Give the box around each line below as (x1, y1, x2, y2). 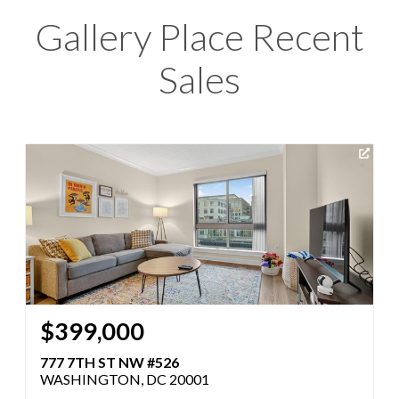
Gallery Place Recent (35, 13, 364, 59)
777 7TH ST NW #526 (40, 353, 179, 370)
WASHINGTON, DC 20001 (40, 370, 209, 387)
